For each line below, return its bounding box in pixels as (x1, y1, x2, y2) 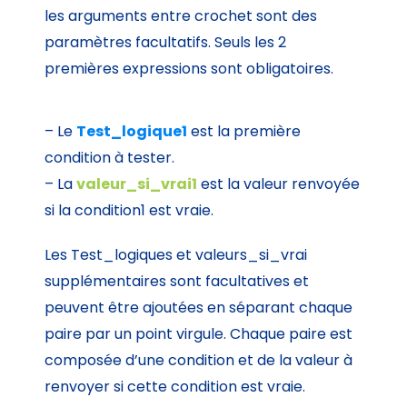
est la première (187, 121, 302, 143)
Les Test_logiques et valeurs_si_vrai (45, 244, 308, 266)
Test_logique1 (76, 121, 188, 143)
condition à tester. (45, 147, 175, 169)
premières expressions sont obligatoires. (45, 58, 334, 80)
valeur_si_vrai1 (76, 174, 198, 195)
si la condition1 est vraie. (45, 200, 214, 222)
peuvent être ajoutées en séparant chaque (45, 297, 353, 319)
